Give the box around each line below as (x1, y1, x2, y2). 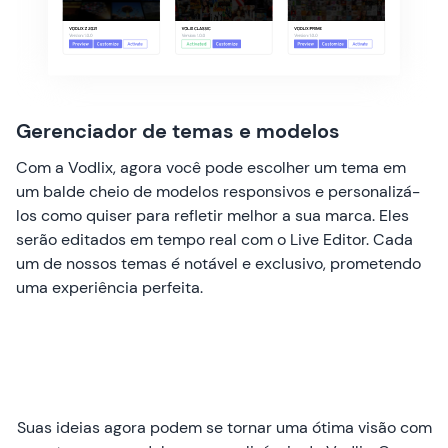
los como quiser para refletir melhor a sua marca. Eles (16, 205, 409, 227)
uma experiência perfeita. (16, 277, 203, 299)
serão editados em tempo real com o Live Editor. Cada (16, 229, 413, 251)
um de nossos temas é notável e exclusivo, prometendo (16, 253, 421, 275)
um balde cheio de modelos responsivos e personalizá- (16, 181, 420, 203)
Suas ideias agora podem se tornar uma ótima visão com (16, 417, 432, 439)
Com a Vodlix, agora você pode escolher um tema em (16, 157, 406, 179)
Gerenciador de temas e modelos (16, 118, 340, 145)
